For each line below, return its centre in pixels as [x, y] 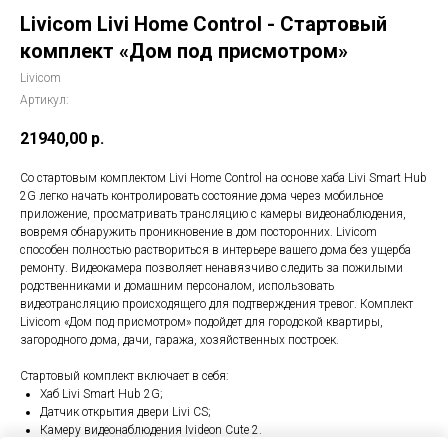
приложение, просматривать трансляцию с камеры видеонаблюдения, [213, 214]
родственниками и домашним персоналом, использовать [177, 286]
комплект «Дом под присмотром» [184, 51]
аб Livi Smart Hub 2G [103, 394]
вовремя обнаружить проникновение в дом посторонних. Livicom [198, 232]
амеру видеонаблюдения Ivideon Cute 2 [153, 430]
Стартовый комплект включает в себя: [124, 376]
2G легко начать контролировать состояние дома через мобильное [201, 196]
